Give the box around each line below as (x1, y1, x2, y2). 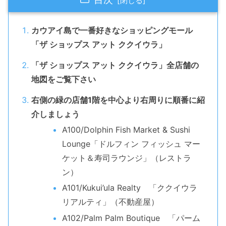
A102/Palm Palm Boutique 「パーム (62, 212, 200, 223)
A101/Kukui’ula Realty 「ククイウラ (62, 183, 197, 193)
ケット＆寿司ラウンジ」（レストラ (62, 153, 191, 163)
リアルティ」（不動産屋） (62, 197, 159, 207)
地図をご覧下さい (31, 74, 96, 85)
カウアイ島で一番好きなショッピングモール (31, 25, 193, 36)
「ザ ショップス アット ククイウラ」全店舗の (31, 60, 199, 71)
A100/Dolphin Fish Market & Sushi (62, 125, 190, 135)
